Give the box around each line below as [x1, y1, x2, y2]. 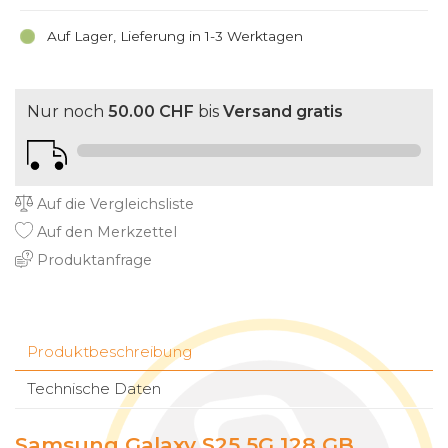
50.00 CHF [108, 102, 194, 122]
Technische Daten [27, 379, 161, 399]
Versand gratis [223, 102, 343, 122]
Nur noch [27, 102, 108, 122]
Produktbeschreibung [27, 342, 193, 362]
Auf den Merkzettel [33, 223, 177, 242]
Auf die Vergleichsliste [33, 195, 194, 214]
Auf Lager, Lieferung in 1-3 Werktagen [46, 28, 303, 45]
